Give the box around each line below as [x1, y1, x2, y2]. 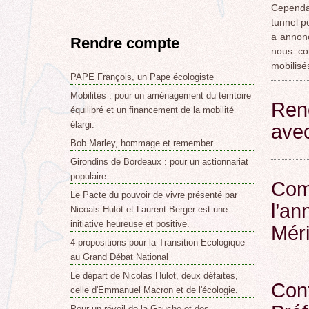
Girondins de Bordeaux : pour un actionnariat [70, 156, 248, 167]
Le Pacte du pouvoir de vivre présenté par [70, 189, 237, 200]
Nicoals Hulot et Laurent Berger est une [70, 203, 228, 215]
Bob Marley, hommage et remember [70, 137, 213, 148]
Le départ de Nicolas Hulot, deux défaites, [70, 270, 238, 281]
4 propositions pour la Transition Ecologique [70, 237, 245, 248]
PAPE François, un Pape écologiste [70, 71, 214, 82]
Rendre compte [70, 34, 179, 52]
